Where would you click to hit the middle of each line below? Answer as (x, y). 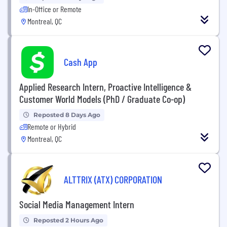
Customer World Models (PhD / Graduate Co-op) (102, 99)
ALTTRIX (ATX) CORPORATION (113, 179)
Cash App (81, 62)
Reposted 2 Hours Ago (68, 220)
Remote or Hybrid (52, 126)
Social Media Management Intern (77, 204)
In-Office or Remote (54, 9)
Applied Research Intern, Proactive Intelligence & (105, 87)
